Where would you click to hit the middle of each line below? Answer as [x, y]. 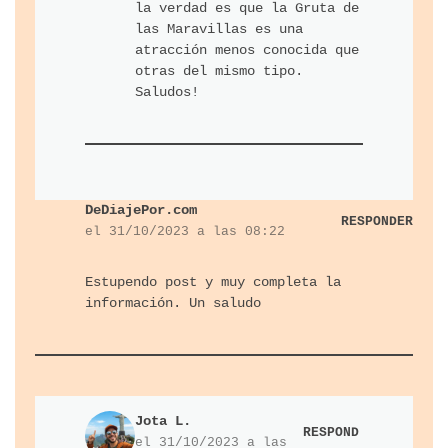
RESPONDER [377, 221]
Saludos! [167, 92]
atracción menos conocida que [247, 50]
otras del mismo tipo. [219, 71]
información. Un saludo [173, 303]
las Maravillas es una [219, 29]
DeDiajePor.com [141, 210]
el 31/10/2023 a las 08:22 [185, 232]
